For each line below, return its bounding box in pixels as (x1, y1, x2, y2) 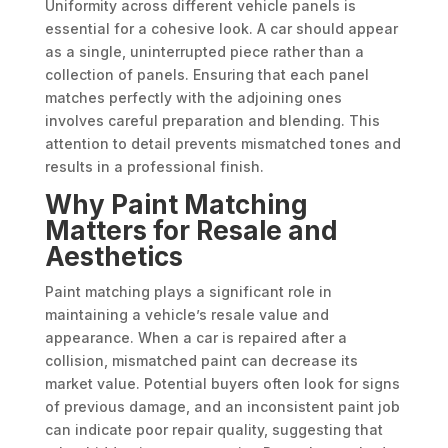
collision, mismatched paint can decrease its (44, 352, 358, 370)
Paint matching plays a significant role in (44, 283, 332, 301)
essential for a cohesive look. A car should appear (44, 20, 398, 38)
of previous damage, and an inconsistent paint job (44, 398, 400, 416)
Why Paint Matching (44, 189, 308, 221)
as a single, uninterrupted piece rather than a (44, 43, 364, 61)
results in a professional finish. (44, 158, 268, 176)
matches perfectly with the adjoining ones (44, 89, 342, 107)
